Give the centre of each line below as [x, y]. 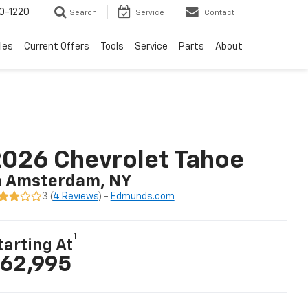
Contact [219, 13]
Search [83, 13]
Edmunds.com [142, 196]
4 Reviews [75, 196]
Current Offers [57, 47]
